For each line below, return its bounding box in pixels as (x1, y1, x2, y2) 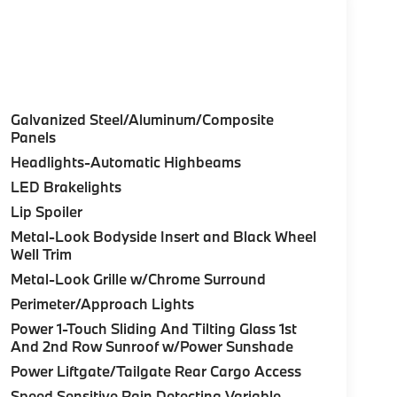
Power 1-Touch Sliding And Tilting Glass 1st (10, 319, 299, 339)
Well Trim (10, 245, 72, 264)
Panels (10, 128, 56, 147)
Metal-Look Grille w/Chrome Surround (10, 269, 266, 289)
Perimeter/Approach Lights (10, 294, 194, 314)
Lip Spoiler (10, 202, 82, 222)
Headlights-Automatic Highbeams (10, 152, 241, 172)
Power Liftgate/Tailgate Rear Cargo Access (10, 362, 301, 381)
